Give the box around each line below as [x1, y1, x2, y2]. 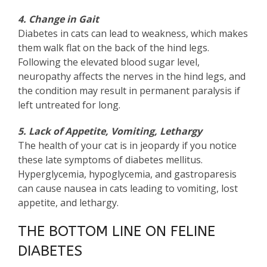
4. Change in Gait [18, 13, 99, 26]
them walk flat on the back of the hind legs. [18, 41, 209, 55]
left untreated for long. [18, 98, 120, 112]
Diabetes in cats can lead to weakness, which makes [18, 27, 248, 41]
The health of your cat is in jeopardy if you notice [18, 139, 237, 153]
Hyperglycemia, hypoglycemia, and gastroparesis [18, 167, 237, 181]
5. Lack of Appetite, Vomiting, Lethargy [18, 125, 202, 138]
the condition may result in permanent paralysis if [18, 84, 240, 98]
